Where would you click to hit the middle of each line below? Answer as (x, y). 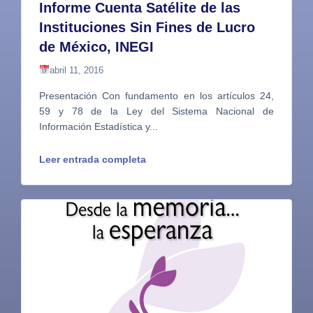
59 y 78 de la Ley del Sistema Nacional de (156, 111)
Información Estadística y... (99, 127)
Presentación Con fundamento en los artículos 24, (156, 96)
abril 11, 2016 (76, 71)
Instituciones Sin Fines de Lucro (147, 28)
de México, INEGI (96, 47)
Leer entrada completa (93, 160)
